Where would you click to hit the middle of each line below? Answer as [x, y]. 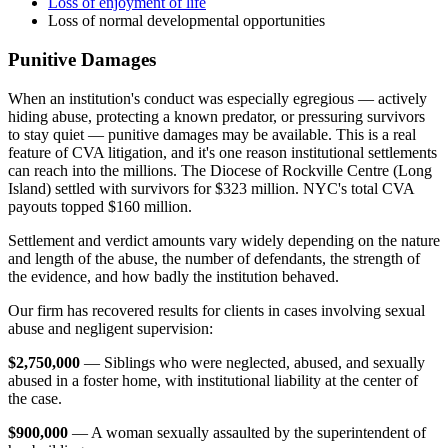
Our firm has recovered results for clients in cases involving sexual [216, 310]
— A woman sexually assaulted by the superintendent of [247, 432]
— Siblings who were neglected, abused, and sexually [252, 362]
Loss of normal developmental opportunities [186, 21]
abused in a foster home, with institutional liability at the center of [213, 380]
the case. [35, 398]
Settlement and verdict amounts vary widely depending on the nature [224, 240]
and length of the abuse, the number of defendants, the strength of [214, 258]
